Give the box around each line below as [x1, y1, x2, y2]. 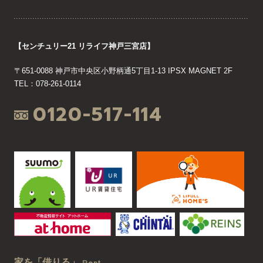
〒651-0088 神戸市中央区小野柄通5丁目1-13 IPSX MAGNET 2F [14, 66, 232, 75]
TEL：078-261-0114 [14, 79, 81, 88]
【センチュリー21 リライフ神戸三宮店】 [14, 41, 154, 50]
